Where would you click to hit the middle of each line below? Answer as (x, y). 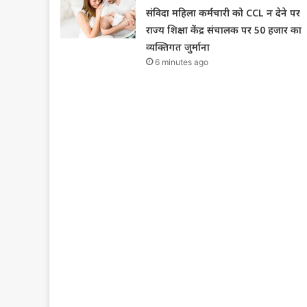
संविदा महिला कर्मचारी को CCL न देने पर (223, 13)
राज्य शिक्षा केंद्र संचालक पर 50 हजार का (223, 30)
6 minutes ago (181, 62)
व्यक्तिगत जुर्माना (177, 47)
